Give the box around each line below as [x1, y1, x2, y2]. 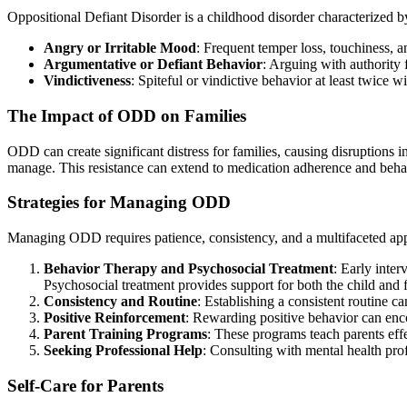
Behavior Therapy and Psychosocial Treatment [44, 261, 333, 277]
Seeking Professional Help [44, 342, 203, 359]
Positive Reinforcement [44, 310, 185, 326]
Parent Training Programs [44, 326, 207, 342]
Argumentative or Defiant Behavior [44, 56, 263, 73]
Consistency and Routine [44, 293, 197, 310]
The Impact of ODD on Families [7, 105, 246, 125]
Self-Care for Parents [7, 375, 164, 395]
